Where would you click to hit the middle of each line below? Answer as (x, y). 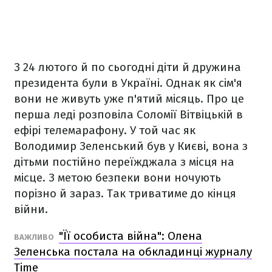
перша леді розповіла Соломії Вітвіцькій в (128, 114)
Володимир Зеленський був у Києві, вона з (131, 146)
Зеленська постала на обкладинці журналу (133, 252)
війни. (32, 209)
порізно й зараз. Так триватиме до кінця (125, 193)
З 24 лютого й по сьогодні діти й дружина (127, 67)
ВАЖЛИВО (35, 237)
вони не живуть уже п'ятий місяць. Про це (129, 99)
